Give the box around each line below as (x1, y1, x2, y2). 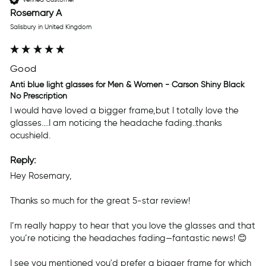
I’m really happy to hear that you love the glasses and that (10, 220, 255, 231)
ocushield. (10, 129, 50, 141)
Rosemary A (10, 7, 62, 19)
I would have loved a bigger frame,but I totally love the (10, 104, 239, 116)
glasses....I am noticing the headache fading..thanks (10, 117, 222, 128)
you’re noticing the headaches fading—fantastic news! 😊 (10, 232, 247, 243)
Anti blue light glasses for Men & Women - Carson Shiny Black (10, 80, 245, 90)
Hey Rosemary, (10, 170, 72, 181)
